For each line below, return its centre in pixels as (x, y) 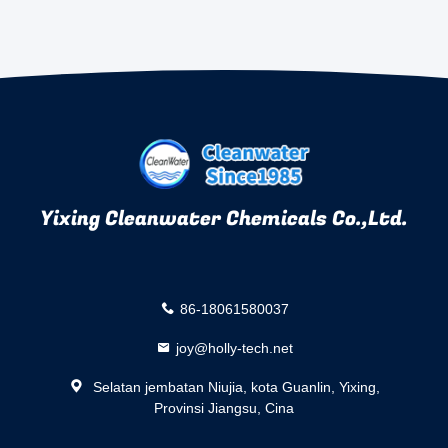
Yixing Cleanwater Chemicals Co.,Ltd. (224, 218)
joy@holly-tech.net (234, 347)
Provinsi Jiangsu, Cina (224, 407)
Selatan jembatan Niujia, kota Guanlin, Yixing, (234, 386)
